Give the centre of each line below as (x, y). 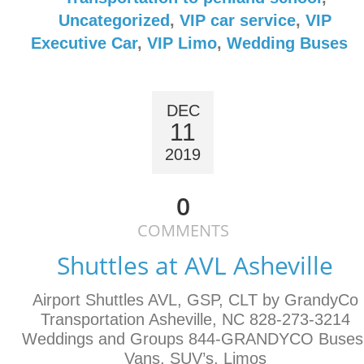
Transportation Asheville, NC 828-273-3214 (195, 319)
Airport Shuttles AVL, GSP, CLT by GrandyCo (195, 300)
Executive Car (84, 43)
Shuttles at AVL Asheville (195, 266)
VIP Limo (182, 43)
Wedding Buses (287, 43)
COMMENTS (183, 230)
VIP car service (238, 20)
